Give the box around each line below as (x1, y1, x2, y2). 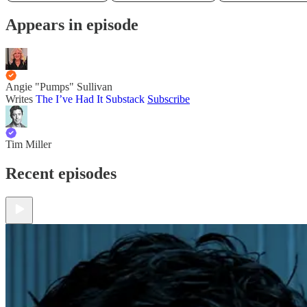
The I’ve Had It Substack (36, 93, 145, 105)
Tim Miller (5, 138, 51, 150)
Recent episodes (5, 164, 116, 182)
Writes (5, 93, 36, 105)
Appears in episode (5, 15, 138, 34)
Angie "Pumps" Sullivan (5, 80, 112, 93)
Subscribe (147, 93, 190, 105)
